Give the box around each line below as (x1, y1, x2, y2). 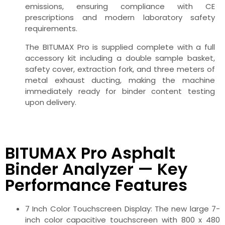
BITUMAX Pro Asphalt (5, 141, 175, 164)
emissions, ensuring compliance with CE (25, 1, 215, 12)
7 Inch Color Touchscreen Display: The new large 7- (25, 203, 220, 214)
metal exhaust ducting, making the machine (25, 74, 215, 85)
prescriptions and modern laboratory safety (25, 12, 215, 23)
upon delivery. (25, 96, 76, 107)
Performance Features (5, 173, 187, 196)
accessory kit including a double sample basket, (25, 52, 215, 63)
